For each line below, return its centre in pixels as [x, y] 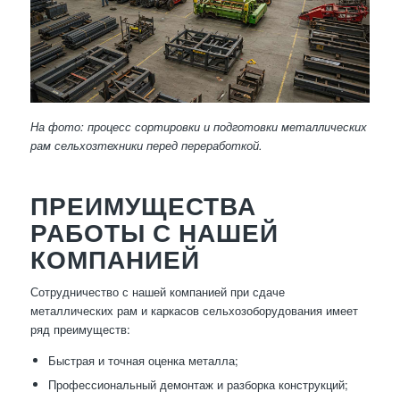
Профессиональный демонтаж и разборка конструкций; [198, 385]
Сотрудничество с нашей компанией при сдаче [157, 292]
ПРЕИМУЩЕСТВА [143, 206]
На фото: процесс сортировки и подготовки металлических [198, 127]
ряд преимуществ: [80, 329]
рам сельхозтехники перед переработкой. [146, 146]
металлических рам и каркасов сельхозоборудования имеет [194, 311]
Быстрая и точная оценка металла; [143, 361]
